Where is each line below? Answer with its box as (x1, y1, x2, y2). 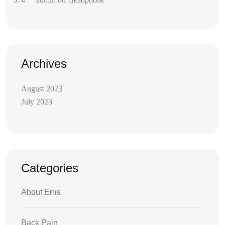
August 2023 (21, 84, 62, 93)
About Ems (21, 188, 60, 197)
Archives (21, 57, 67, 71)
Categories (21, 161, 78, 175)
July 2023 (21, 97, 52, 106)
